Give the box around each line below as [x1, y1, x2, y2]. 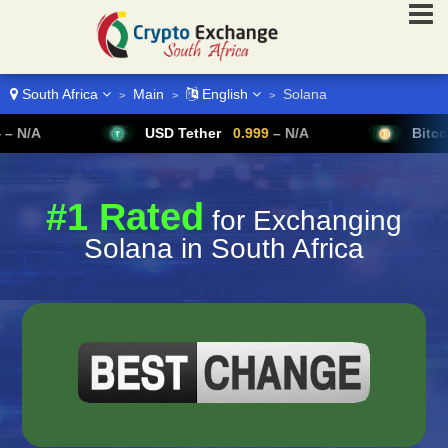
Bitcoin [338, 125, 388, 141]
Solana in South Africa [84, 233, 364, 265]
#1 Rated [46, 196, 204, 239]
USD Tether [70, 125, 147, 141]
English [198, 86, 252, 102]
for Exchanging [204, 205, 402, 237]
